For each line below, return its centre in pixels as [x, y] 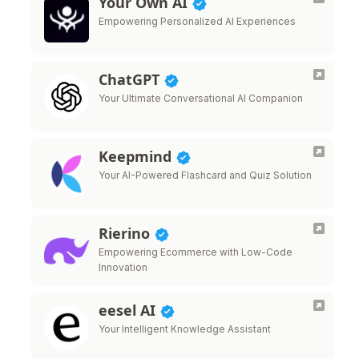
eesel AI [129, 310]
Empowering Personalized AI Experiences [197, 21]
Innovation [123, 267]
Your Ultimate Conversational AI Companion [201, 98]
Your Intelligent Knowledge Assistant [185, 329]
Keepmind [137, 156]
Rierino [126, 233]
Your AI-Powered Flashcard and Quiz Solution [205, 175]
